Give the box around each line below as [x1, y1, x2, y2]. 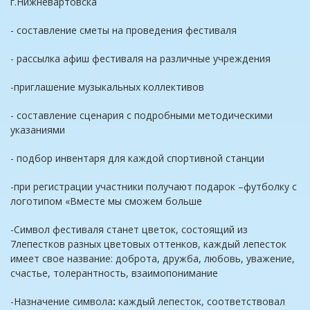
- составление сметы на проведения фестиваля [10, 24, 237, 37]
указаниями [10, 123, 65, 137]
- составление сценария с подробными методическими [10, 109, 273, 122]
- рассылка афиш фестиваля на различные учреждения [10, 52, 271, 66]
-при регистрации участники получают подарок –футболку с [10, 180, 297, 194]
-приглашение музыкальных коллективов [10, 80, 204, 94]
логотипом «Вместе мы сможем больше [10, 194, 202, 208]
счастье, [10, 266, 51, 280]
